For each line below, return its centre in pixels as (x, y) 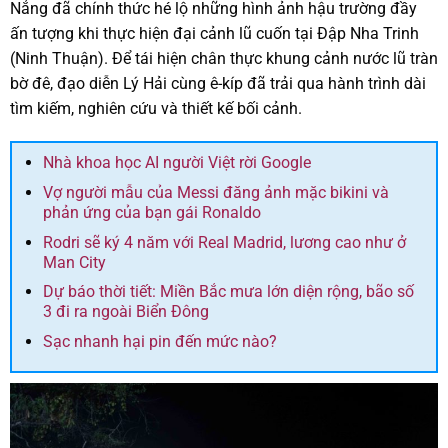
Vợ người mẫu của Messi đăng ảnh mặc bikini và (215, 192)
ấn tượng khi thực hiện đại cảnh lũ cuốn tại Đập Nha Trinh (214, 33)
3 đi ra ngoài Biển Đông (125, 312)
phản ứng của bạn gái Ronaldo (151, 212)
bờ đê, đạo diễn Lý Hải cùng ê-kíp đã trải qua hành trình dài (218, 83)
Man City (74, 262)
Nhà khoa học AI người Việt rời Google (176, 163)
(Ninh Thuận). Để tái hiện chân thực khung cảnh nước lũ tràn (224, 58)
